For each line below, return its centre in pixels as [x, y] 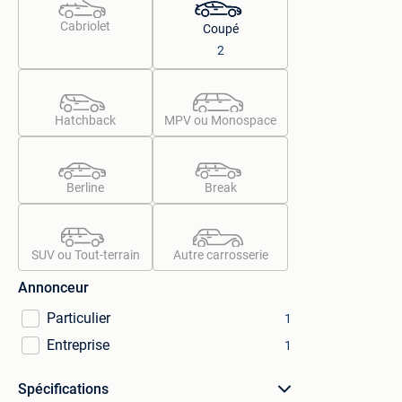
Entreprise [78, 345]
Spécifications [63, 389]
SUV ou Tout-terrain [85, 255]
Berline [86, 188]
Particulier [79, 318]
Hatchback [86, 120]
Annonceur [53, 288]
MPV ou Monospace [221, 120]
